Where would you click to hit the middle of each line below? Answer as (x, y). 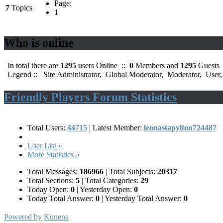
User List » (45, 146)
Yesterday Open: (106, 190)
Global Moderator (133, 75)
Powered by (23, 217)
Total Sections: (52, 181)
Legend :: (23, 75)
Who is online (39, 43)
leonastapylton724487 (180, 128)
